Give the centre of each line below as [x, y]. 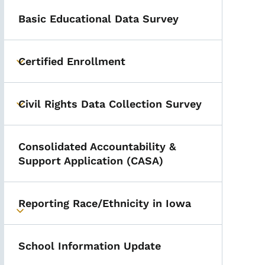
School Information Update [90, 246]
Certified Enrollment [72, 61]
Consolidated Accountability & [97, 146]
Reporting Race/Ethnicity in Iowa [105, 203]
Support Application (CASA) [91, 161]
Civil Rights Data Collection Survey [110, 104]
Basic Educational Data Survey [99, 19]
